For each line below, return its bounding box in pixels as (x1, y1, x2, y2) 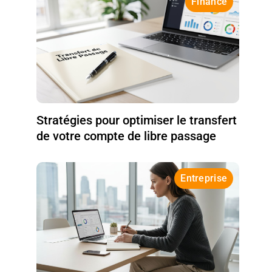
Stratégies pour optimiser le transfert (36, 112, 237, 127)
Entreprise (180, 172, 228, 184)
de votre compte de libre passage (36, 128, 217, 143)
